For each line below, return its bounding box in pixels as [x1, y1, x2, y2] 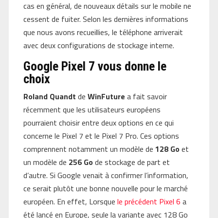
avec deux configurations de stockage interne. [23, 39, 174, 51]
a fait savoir [125, 90, 167, 102]
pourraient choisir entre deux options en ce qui [23, 116, 174, 128]
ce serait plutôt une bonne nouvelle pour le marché [23, 182, 188, 194]
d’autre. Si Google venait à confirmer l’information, [23, 169, 188, 181]
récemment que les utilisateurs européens [23, 103, 161, 115]
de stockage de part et [92, 156, 170, 168]
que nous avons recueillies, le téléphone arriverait [23, 26, 183, 38]
